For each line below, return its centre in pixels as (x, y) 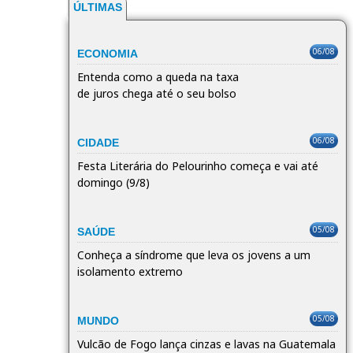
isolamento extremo (130, 271)
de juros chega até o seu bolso (157, 93)
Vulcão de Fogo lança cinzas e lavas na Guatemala (206, 344)
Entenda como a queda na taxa (158, 77)
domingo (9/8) (113, 182)
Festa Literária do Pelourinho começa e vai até (198, 166)
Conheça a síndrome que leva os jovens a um (194, 255)
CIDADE (98, 143)
